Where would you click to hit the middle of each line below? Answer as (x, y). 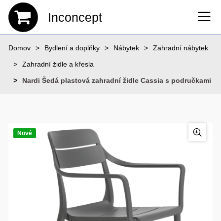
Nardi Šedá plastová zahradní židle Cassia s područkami (117, 80)
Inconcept (75, 17)
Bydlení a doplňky (72, 48)
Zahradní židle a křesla (58, 64)
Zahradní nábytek (181, 48)
